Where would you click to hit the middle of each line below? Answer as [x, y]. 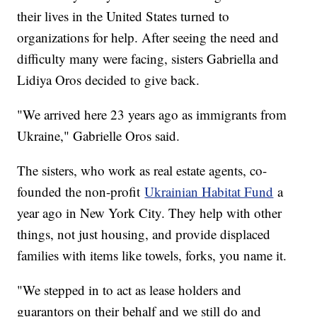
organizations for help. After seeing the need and [148, 37]
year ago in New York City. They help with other [150, 212]
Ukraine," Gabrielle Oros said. [99, 135]
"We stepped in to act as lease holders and [129, 289]
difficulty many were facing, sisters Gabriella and [148, 58]
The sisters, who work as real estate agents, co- [142, 170]
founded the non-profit [81, 191]
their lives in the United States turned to [123, 16]
